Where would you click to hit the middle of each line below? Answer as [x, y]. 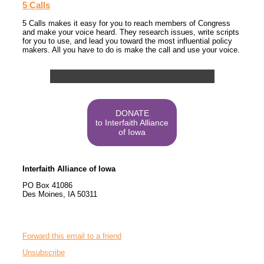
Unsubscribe [44, 253]
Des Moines [43, 194]
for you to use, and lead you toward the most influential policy [127, 41]
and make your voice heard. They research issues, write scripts [131, 32]
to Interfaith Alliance [132, 123]
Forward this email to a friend [72, 236]
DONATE [132, 113]
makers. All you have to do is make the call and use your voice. [131, 50]
